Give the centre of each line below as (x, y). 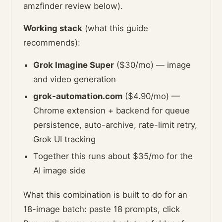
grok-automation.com (78, 96)
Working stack (53, 28)
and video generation (75, 80)
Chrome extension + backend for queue (112, 111)
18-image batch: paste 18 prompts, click (102, 209)
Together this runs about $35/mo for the (113, 156)
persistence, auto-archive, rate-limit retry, (115, 125)
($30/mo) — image (153, 65)
